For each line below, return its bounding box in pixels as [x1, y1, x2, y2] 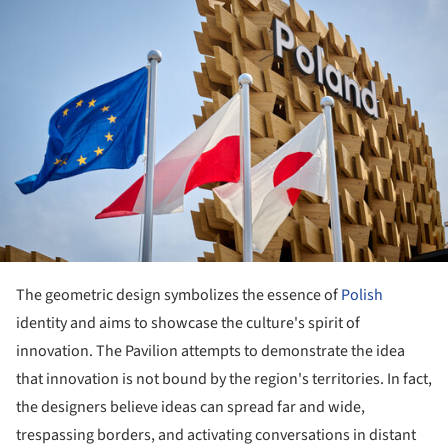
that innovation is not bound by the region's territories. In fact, [16, 368, 432, 391]
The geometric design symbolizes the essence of [16, 284, 341, 307]
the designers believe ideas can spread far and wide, [16, 396, 365, 419]
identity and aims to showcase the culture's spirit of [16, 312, 360, 335]
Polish [341, 284, 383, 307]
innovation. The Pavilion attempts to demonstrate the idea [16, 340, 405, 363]
